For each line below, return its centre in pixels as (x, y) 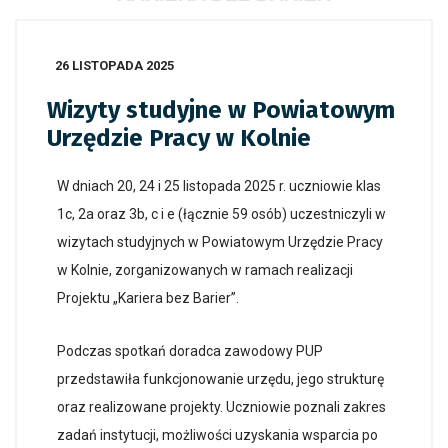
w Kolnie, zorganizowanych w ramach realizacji (205, 270)
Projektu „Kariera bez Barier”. (148, 298)
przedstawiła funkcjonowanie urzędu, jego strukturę (220, 379)
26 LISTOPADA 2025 (114, 65)
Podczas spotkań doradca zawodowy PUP (190, 351)
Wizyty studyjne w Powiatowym (221, 110)
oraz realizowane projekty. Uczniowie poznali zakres (221, 407)
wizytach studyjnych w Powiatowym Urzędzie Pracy (220, 242)
